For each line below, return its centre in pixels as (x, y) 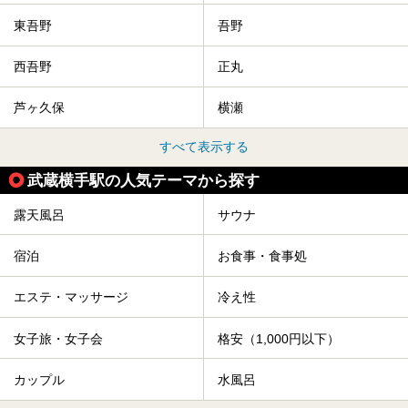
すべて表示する (204, 147)
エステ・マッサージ (71, 297)
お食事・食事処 (262, 256)
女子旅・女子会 (58, 338)
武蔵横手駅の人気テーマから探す (143, 181)
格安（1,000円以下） (279, 338)
